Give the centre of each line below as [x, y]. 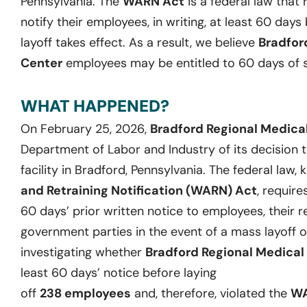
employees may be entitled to [152, 63]
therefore [186, 293]
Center [41, 63]
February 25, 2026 [93, 128]
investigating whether [81, 252]
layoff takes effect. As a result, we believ [134, 42]
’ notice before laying [157, 272]
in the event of [176, 231]
